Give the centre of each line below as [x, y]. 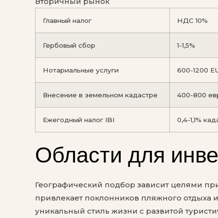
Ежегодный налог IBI [79, 120]
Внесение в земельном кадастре [100, 95]
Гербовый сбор [69, 45]
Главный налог [67, 21]
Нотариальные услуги [81, 70]
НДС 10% [192, 21]
